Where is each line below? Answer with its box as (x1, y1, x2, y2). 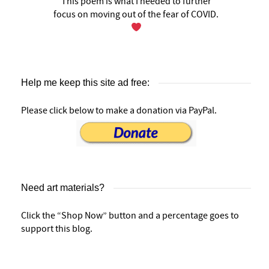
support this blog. (21, 223, 92, 235)
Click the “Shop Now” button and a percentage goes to (21, 210, 239, 222)
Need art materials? (21, 183, 104, 193)
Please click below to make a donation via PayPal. (21, 104, 217, 117)
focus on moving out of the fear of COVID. (53, 8, 219, 21)
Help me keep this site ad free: (21, 77, 150, 88)
